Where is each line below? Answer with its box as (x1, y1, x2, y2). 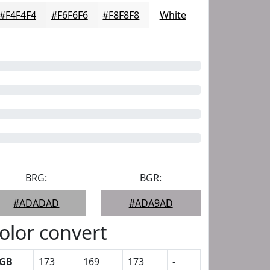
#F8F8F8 (102, 8, 140, 22)
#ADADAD (13, 196, 60, 210)
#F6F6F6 (51, 8, 88, 22)
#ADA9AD (128, 196, 173, 210)
